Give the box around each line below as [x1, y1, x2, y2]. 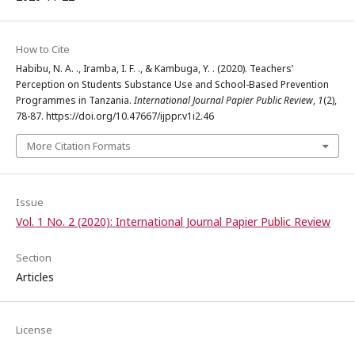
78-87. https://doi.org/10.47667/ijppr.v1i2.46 [16, 109, 214, 123]
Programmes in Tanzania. [16, 93, 134, 107]
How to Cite [16, 41, 70, 56]
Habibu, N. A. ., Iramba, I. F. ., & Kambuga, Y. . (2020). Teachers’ [16, 61, 293, 75]
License [16, 322, 52, 337]
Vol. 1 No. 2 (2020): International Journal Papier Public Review [16, 213, 330, 229]
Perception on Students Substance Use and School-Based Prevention [16, 77, 329, 91]
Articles [16, 269, 54, 284]
